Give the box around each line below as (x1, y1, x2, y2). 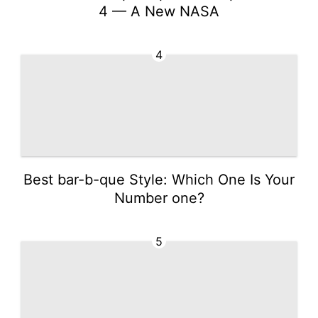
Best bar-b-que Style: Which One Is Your (23, 170, 295, 188)
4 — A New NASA (99, 2, 219, 20)
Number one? (114, 189, 204, 207)
